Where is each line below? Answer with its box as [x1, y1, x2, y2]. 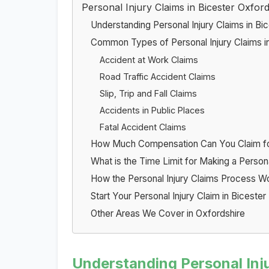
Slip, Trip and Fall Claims [100, 88, 197, 98]
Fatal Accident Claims [100, 121, 186, 132]
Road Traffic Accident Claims [100, 71, 216, 82]
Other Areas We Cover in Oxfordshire [91, 207, 245, 219]
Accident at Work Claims [100, 54, 198, 65]
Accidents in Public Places [100, 104, 205, 115]
